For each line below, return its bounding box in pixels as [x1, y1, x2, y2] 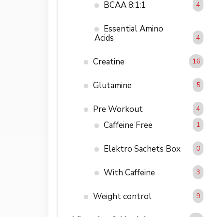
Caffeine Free [104, 119, 153, 131]
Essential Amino [104, 23, 164, 34]
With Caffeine [104, 167, 155, 178]
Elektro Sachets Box [104, 143, 181, 155]
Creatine [93, 56, 124, 67]
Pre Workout [93, 103, 143, 115]
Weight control [93, 190, 152, 202]
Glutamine [93, 79, 132, 91]
